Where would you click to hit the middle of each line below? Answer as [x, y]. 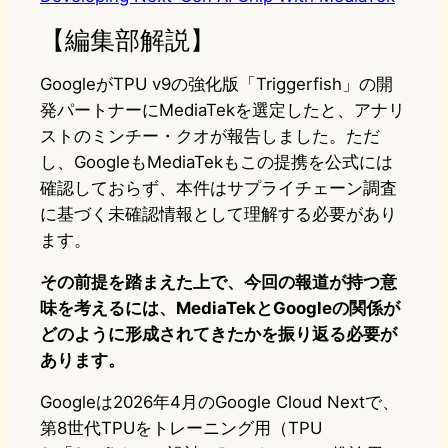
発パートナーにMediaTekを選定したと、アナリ [222, 110]
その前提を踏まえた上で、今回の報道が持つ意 [218, 282]
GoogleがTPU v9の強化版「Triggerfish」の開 [216, 84]
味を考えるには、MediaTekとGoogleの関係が [220, 308]
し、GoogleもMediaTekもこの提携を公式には [216, 162]
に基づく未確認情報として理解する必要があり [218, 214]
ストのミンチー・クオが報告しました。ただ [210, 136]
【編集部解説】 [127, 40]
